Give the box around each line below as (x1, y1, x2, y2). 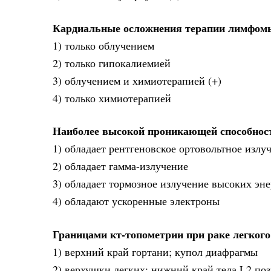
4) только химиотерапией (53, 90, 171, 105)
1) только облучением (53, 38, 154, 53)
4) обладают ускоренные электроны (53, 194, 220, 209)
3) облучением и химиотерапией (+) (53, 73, 221, 88)
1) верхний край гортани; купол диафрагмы (53, 244, 258, 259)
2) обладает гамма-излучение (53, 158, 188, 174)
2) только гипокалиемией (53, 55, 171, 70)
